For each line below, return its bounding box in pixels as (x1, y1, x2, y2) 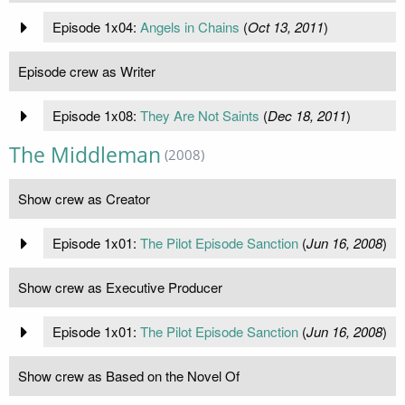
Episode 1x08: (52, 106, 140, 126)
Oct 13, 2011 (247, 17, 324, 37)
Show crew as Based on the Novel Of (18, 366, 240, 386)
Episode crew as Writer (18, 61, 155, 81)
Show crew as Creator (18, 189, 150, 209)
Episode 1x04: (52, 17, 140, 37)
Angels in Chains (139, 17, 240, 37)
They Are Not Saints (139, 106, 259, 126)
